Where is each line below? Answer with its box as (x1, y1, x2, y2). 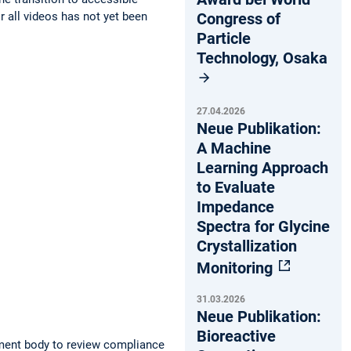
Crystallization (197, 236, 297, 255)
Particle (197, 28, 251, 48)
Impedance (197, 197, 274, 216)
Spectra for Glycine (197, 216, 330, 236)
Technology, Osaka (197, 48, 327, 67)
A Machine (197, 138, 271, 157)
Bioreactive (197, 326, 276, 346)
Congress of (197, 9, 280, 28)
